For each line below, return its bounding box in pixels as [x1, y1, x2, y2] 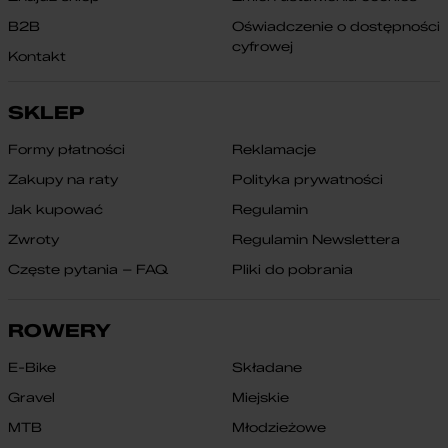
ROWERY [8, 320, 111, 343]
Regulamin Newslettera [231, 231, 400, 248]
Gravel [8, 389, 55, 406]
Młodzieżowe [231, 419, 326, 436]
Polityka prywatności [231, 171, 383, 188]
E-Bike [8, 359, 56, 376]
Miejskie [231, 389, 289, 406]
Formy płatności [8, 141, 125, 158]
